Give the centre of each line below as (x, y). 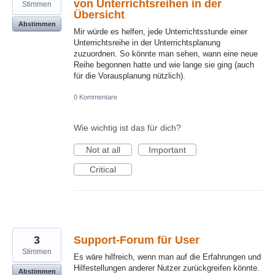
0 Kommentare (95, 97)
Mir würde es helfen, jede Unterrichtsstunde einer (161, 31)
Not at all (103, 149)
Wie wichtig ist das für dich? (127, 127)
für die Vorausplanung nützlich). (130, 76)
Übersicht (99, 14)
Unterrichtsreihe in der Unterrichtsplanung (147, 42)
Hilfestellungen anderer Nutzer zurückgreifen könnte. (167, 268)
